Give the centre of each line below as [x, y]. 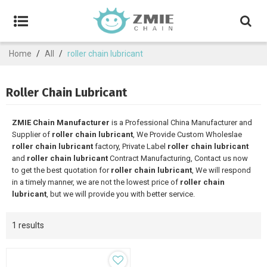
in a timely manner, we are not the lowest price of [96, 182]
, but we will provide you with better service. [121, 194]
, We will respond [221, 170]
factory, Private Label [130, 146]
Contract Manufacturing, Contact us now [178, 158]
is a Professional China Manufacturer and [181, 122]
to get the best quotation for [61, 170]
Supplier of [32, 134]
